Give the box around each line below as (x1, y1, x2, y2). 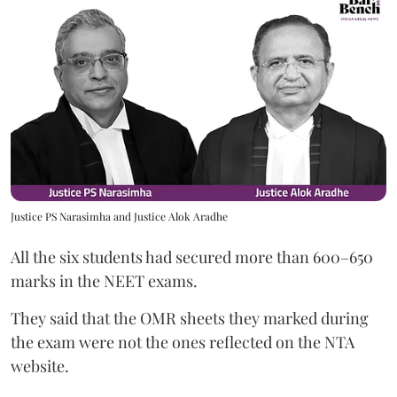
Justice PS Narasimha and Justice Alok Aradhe (11, 208, 228, 223)
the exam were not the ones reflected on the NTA (11, 331, 354, 353)
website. (11, 354, 69, 377)
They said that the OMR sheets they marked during (11, 307, 369, 329)
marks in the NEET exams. (11, 269, 198, 292)
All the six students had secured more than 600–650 (11, 245, 373, 268)
